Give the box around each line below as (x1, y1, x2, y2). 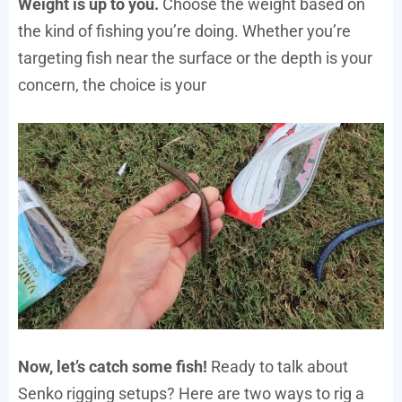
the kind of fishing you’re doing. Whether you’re (18, 22, 351, 41)
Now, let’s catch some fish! (18, 356, 207, 376)
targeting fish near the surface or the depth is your (18, 48, 372, 68)
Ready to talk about (207, 356, 348, 376)
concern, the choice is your (18, 75, 206, 95)
